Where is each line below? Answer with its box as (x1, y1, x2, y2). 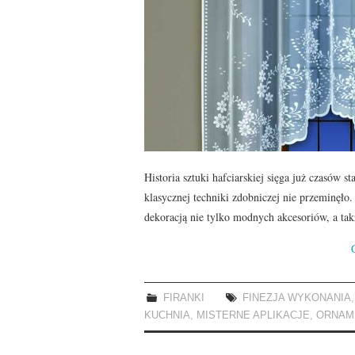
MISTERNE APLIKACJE (197, 309, 310, 321)
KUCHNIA (144, 309, 190, 321)
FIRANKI (163, 292, 205, 303)
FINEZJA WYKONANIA (242, 292, 352, 303)
